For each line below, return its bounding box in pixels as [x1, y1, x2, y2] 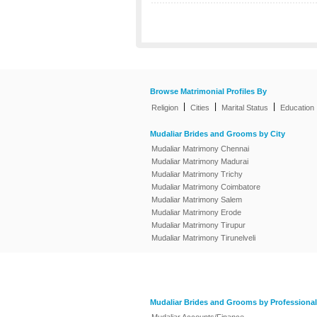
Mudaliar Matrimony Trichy [151, 170, 243, 178]
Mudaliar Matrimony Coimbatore [151, 183, 260, 191]
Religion [151, 103, 178, 112]
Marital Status [221, 103, 268, 112]
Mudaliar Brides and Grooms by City [150, 129, 285, 139]
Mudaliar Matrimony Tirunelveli [151, 234, 255, 242]
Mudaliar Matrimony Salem [151, 195, 242, 204]
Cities [190, 103, 209, 112]
